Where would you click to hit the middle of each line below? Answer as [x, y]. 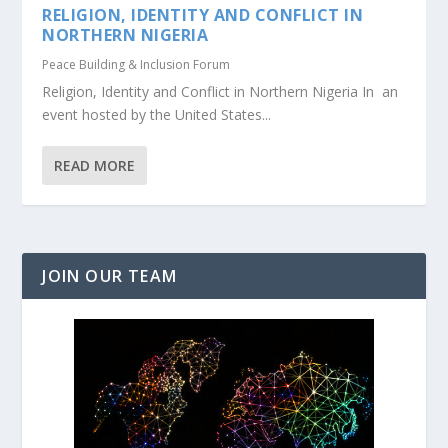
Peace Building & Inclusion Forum [136, 64]
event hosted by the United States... [157, 114]
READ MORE [95, 165]
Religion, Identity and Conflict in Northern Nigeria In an [220, 91]
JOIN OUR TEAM [110, 275]
